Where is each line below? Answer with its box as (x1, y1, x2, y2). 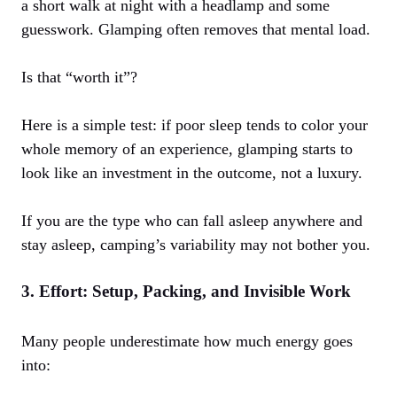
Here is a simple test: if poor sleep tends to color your (21, 116, 368, 135)
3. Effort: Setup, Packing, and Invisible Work (21, 282, 351, 301)
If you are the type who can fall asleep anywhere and (21, 212, 362, 230)
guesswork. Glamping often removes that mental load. (21, 20, 370, 39)
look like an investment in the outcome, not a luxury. (21, 164, 362, 183)
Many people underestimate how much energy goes (21, 332, 353, 351)
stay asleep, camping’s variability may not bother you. (21, 236, 370, 254)
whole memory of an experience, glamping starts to (21, 140, 353, 159)
